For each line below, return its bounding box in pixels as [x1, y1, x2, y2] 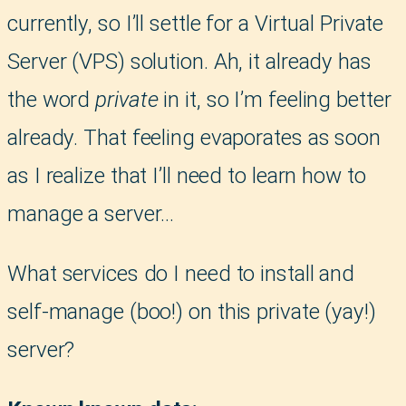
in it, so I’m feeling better [158, 86, 391, 112]
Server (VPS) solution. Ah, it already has [7, 48, 372, 74]
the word [7, 86, 96, 112]
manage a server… [7, 200, 175, 227]
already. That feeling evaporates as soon [7, 124, 381, 150]
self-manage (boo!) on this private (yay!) [7, 298, 376, 324]
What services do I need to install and [7, 260, 355, 286]
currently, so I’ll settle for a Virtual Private [7, 10, 384, 36]
